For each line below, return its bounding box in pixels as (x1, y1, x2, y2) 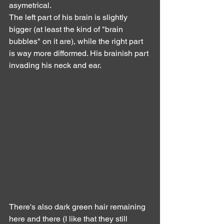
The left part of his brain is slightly (9, 12, 129, 22)
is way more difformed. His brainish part (9, 48, 150, 58)
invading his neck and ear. (9, 60, 101, 70)
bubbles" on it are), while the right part (9, 36, 145, 46)
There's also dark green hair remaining (9, 202, 147, 212)
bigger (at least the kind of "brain (9, 24, 125, 34)
